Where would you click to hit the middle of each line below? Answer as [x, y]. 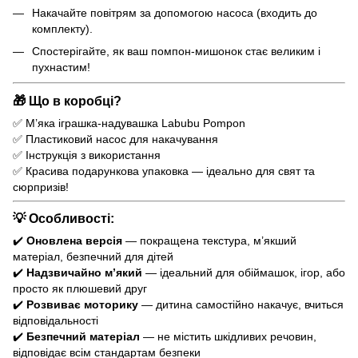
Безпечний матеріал [83, 337]
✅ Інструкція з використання [87, 155]
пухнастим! [61, 68]
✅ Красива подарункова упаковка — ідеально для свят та [164, 171]
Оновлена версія [74, 241]
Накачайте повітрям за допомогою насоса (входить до [175, 12]
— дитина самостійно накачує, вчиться [241, 305]
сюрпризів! [41, 187]
